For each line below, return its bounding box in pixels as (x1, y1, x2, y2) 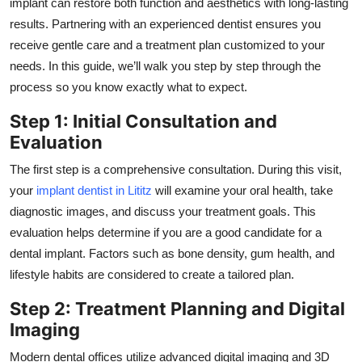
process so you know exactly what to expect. (10, 79, 247, 94)
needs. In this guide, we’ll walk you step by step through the (10, 58, 321, 73)
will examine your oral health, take (152, 183, 333, 197)
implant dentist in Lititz (36, 183, 152, 197)
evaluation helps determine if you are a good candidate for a (10, 225, 322, 239)
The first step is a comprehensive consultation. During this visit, (10, 162, 342, 176)
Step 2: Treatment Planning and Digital (10, 297, 345, 319)
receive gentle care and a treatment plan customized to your (10, 37, 325, 52)
